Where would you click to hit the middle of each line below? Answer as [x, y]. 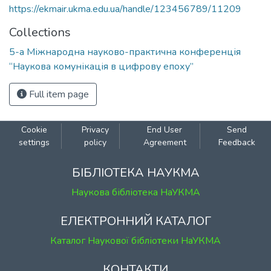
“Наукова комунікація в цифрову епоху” [101, 67]
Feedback [237, 142]
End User [165, 130]
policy [95, 142]
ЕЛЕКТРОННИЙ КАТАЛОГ [135, 221]
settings [34, 142]
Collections [40, 32]
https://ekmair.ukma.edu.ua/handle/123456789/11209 [125, 9]
